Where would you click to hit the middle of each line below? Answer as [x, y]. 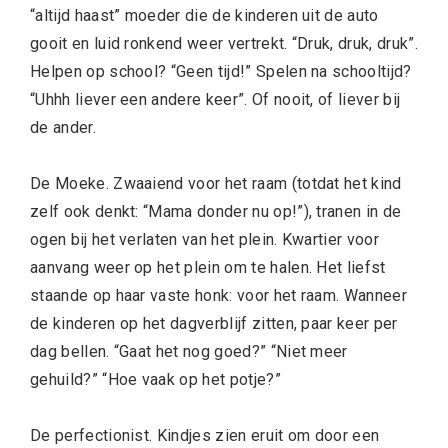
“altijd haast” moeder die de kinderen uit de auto [204, 15]
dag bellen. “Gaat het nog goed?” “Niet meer [189, 351]
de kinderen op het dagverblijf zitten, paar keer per [214, 323]
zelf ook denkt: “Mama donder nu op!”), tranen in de [216, 211]
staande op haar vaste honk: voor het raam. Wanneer [219, 295]
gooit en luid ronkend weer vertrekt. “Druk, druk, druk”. [224, 43]
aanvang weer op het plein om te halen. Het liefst [208, 267]
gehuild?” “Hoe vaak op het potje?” [155, 379]
